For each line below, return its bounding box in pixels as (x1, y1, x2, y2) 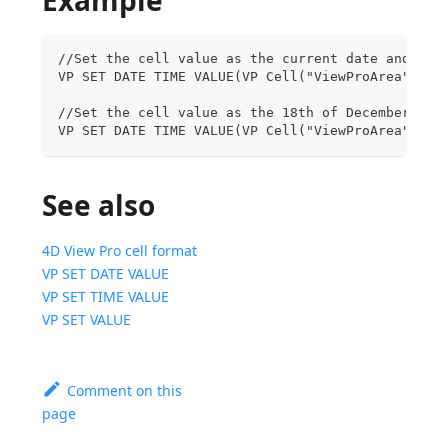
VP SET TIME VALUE (42, 286, 170, 306)
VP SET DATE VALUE (42, 263, 170, 283)
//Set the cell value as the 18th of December (58, 104, 411, 120)
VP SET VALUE (42, 309, 132, 329)
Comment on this (66, 380, 182, 400)
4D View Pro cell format (42, 240, 198, 260)
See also (42, 185, 156, 224)
